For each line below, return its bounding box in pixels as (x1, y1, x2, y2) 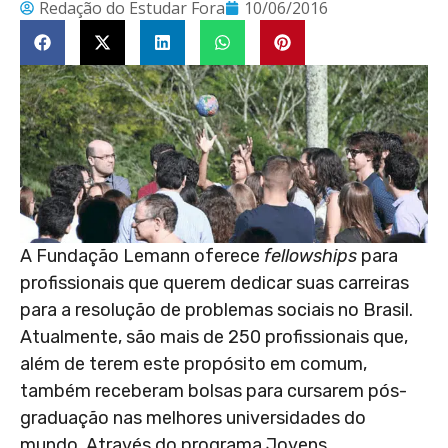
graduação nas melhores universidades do (20, 406, 366, 429)
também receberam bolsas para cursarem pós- (20, 379, 407, 402)
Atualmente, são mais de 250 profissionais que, (20, 325, 408, 348)
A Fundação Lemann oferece (20, 244, 264, 267)
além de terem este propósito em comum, (20, 352, 367, 375)
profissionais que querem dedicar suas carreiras (20, 271, 409, 294)
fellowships (264, 244, 357, 267)
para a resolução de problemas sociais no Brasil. (20, 298, 413, 321)
